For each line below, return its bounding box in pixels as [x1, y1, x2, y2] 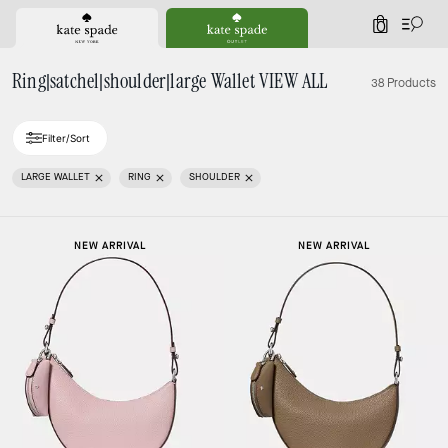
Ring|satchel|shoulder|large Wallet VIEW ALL [12, 72, 328, 92]
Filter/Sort [42, 132, 90, 144]
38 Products [371, 75, 436, 91]
